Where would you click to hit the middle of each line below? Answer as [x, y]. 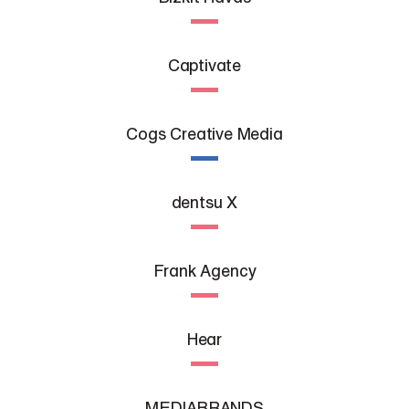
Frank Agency [204, 270]
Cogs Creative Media [204, 133]
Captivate [204, 65]
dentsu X [204, 202]
